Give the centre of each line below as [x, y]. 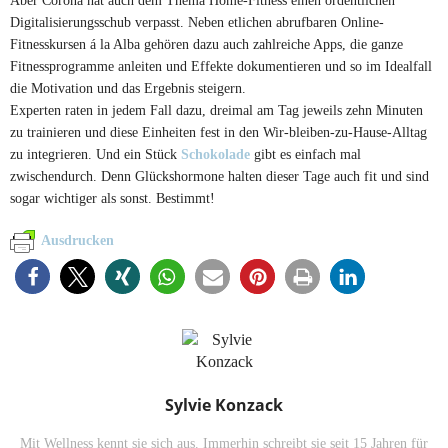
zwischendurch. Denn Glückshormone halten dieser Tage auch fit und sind [219, 175]
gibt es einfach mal [305, 153]
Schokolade [215, 153]
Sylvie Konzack [224, 405]
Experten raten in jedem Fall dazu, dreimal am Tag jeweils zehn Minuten [216, 109]
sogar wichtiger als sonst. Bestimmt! [112, 197]
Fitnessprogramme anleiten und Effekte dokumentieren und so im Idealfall [221, 65]
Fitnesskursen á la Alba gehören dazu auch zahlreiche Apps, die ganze [206, 43]
